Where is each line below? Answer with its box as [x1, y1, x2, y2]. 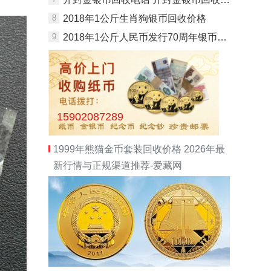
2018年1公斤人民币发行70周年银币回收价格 [63, 32, 217, 43]
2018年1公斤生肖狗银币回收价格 [63, 13, 206, 24]
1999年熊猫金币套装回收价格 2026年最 [53, 144, 225, 155]
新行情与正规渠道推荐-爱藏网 [53, 160, 182, 171]
